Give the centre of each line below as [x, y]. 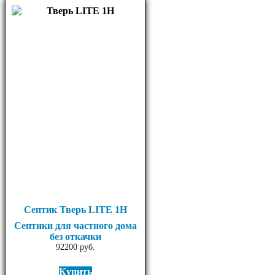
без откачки [75, 237]
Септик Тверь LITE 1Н [75, 210]
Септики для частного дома [75, 226]
